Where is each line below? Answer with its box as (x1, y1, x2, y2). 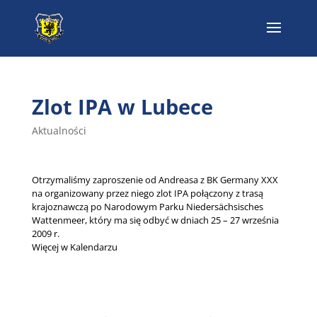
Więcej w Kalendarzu (31, 241, 117, 253)
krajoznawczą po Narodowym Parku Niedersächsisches (31, 200, 263, 213)
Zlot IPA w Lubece (31, 93, 213, 120)
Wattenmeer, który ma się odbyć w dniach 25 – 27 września (31, 214, 279, 226)
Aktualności (31, 124, 86, 137)
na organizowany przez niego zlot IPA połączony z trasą (31, 187, 263, 200)
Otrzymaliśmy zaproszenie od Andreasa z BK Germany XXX (31, 173, 278, 186)
